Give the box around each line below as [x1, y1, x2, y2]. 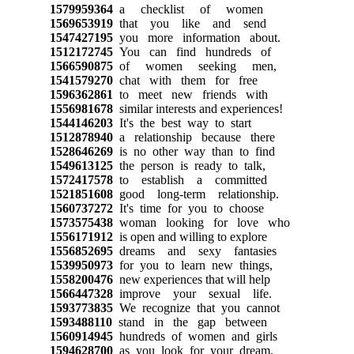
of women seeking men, [112, 58, 277, 73]
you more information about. [112, 30, 281, 44]
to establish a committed [112, 172, 267, 186]
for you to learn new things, [112, 258, 273, 272]
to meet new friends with [112, 87, 268, 101]
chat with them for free [112, 73, 258, 87]
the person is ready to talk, [112, 158, 265, 172]
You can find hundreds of [112, 44, 271, 58]
